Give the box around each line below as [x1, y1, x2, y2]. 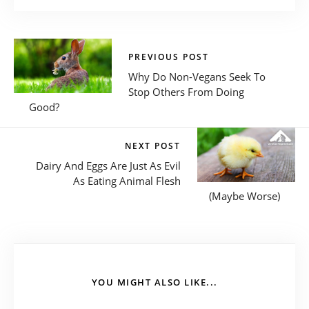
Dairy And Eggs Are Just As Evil [36, 158, 181, 172]
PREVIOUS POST [128, 50, 209, 63]
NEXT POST [125, 139, 181, 152]
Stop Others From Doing [128, 84, 244, 99]
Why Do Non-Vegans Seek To [128, 69, 266, 83]
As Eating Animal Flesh [73, 173, 181, 188]
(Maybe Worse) [209, 188, 280, 203]
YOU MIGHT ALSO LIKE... [91, 275, 218, 288]
